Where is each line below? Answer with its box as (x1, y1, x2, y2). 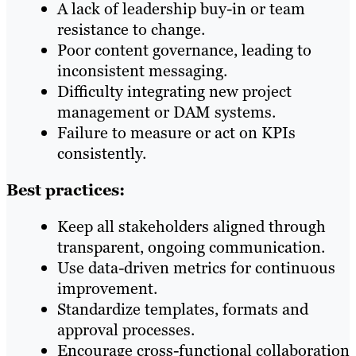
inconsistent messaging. (57, 60, 227, 81)
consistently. (57, 142, 146, 164)
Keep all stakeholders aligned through (57, 215, 326, 237)
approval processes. (57, 319, 195, 340)
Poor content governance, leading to (57, 39, 311, 60)
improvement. (57, 277, 157, 299)
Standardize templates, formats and (57, 298, 308, 319)
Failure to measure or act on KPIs (57, 122, 296, 143)
